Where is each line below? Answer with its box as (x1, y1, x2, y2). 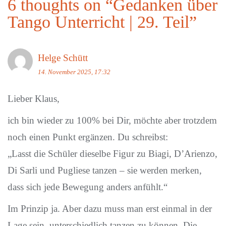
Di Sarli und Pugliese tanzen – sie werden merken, (8, 165, 202, 176)
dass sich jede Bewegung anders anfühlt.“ (8, 182, 167, 192)
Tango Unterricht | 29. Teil (8, 13, 189, 31)
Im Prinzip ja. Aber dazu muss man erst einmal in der (8, 203, 212, 214)
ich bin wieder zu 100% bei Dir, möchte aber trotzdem (8, 115, 217, 126)
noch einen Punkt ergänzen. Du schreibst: (8, 132, 168, 142)
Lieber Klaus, (8, 93, 60, 104)
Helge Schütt (38, 52, 88, 63)
